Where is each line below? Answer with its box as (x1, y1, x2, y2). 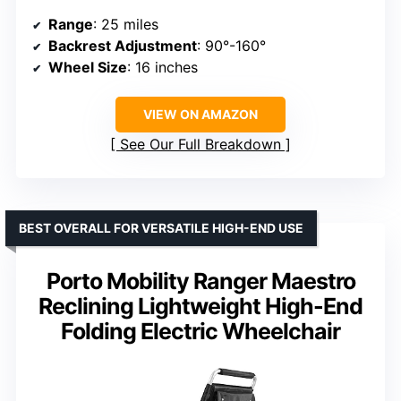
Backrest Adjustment (48, 36, 197, 55)
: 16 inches (127, 57, 198, 76)
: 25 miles (93, 14, 158, 33)
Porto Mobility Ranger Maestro (46, 267, 355, 294)
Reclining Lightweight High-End (38, 292, 363, 320)
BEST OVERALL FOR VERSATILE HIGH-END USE (19, 219, 303, 235)
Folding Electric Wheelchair (61, 317, 340, 345)
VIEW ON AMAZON (143, 106, 258, 122)
